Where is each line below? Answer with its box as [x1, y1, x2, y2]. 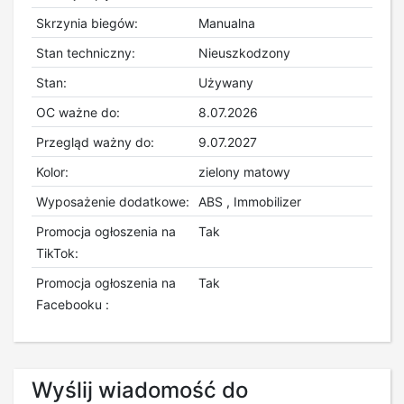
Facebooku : [35, 296, 109, 312]
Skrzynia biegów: [35, 14, 138, 31]
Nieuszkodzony [197, 44, 290, 60]
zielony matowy [197, 163, 290, 179]
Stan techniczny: [35, 44, 135, 60]
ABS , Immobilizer [197, 193, 301, 209]
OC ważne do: [35, 104, 120, 120]
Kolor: [35, 163, 69, 179]
